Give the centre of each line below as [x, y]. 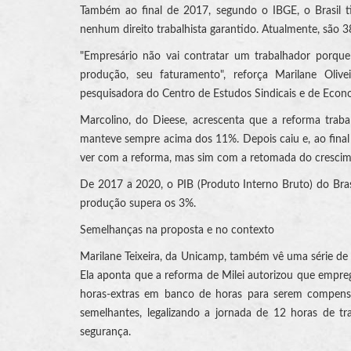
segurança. [105, 332]
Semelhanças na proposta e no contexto [177, 230]
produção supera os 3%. [138, 203]
